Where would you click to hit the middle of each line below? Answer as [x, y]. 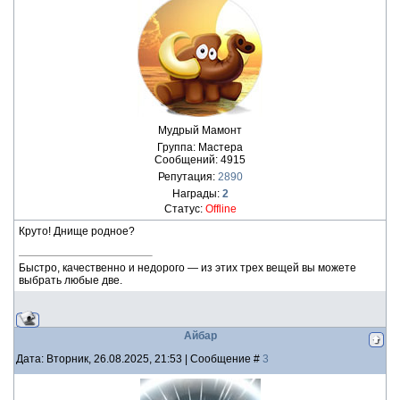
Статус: [184, 209]
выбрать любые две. [71, 280]
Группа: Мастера [200, 147]
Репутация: [187, 177]
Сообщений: [187, 160]
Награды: [197, 194]
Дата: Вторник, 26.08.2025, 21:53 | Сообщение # [139, 359]
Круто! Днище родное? [77, 231]
